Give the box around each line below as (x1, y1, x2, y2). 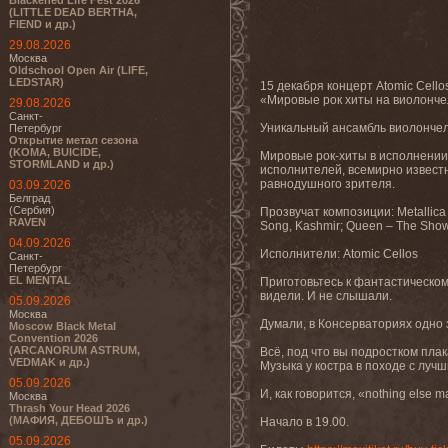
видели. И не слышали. (260, 289, 392, 303)
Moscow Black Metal (9, 320, 116, 332)
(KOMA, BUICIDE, (9, 146, 101, 158)
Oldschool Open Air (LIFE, (9, 64, 148, 76)
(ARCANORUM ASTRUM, (9, 344, 140, 356)
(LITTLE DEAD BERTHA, (9, 6, 137, 18)
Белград (9, 192, 50, 204)
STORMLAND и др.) (9, 158, 114, 170)
